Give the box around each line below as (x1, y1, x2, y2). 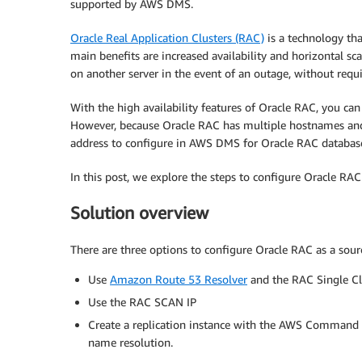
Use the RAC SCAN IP (88, 294, 196, 309)
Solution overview (70, 203, 208, 224)
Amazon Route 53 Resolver (110, 271, 247, 286)
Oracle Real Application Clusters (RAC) (70, 31, 264, 44)
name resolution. (88, 335, 173, 349)
